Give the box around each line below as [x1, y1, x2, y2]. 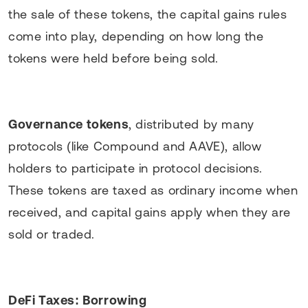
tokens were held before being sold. [8, 50, 219, 65]
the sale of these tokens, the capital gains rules [8, 6, 287, 21]
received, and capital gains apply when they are [8, 204, 291, 219]
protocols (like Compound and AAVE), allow [8, 138, 262, 153]
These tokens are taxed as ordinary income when [8, 182, 298, 197]
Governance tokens [8, 116, 129, 131]
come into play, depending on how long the [8, 28, 264, 43]
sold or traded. [8, 226, 95, 241]
